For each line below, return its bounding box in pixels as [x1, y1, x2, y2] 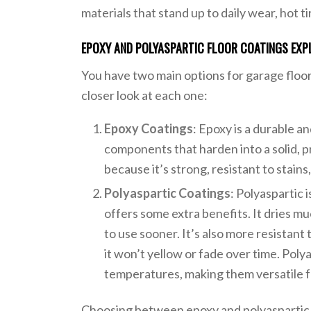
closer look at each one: [81, 87, 208, 103]
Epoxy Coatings [104, 120, 194, 136]
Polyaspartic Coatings [104, 185, 231, 201]
